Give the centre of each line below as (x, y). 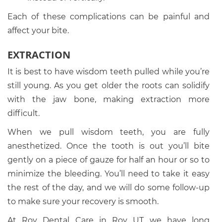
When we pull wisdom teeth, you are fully (109, 132)
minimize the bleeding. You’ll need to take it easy (109, 174)
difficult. (24, 113)
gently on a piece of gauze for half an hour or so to (109, 160)
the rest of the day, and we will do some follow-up (109, 188)
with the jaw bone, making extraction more (109, 99)
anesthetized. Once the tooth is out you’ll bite (109, 146)
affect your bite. (38, 30)
